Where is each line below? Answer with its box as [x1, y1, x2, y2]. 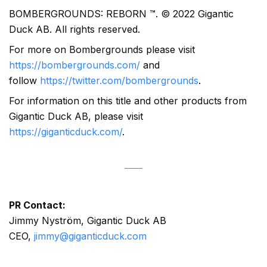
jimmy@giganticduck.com [34, 230, 147, 243]
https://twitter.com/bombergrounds [40, 74, 198, 87]
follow [9, 74, 40, 87]
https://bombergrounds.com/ [9, 59, 140, 72]
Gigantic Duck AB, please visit [9, 110, 143, 123]
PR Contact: [9, 199, 66, 212]
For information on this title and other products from [9, 95, 247, 107]
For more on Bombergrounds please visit [9, 44, 195, 56]
